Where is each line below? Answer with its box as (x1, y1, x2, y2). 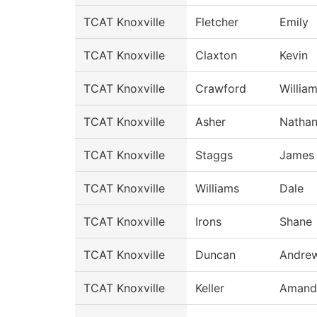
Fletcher (195, 15, 238, 29)
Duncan (195, 248, 236, 262)
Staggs (195, 148, 233, 162)
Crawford (195, 81, 246, 96)
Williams (195, 181, 239, 195)
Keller (195, 281, 224, 295)
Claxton (195, 48, 237, 62)
